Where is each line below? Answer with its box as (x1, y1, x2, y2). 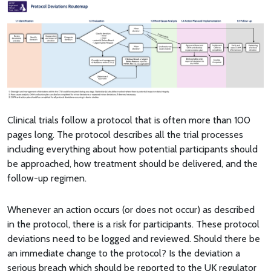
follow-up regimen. (7, 172, 87, 184)
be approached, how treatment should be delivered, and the (7, 157, 258, 169)
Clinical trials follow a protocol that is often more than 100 (7, 114, 250, 126)
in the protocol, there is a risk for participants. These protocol (7, 218, 260, 230)
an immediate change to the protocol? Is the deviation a (7, 247, 240, 260)
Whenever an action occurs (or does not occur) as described (7, 204, 255, 216)
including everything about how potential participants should (7, 143, 258, 155)
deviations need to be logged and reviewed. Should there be (7, 233, 260, 245)
